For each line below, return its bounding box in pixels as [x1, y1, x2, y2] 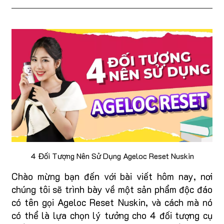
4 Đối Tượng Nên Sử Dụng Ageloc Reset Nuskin [30, 150, 194, 161]
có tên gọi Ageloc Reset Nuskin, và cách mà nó [11, 196, 212, 209]
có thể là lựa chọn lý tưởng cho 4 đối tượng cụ [11, 209, 212, 222]
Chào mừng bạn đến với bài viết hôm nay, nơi [11, 170, 212, 183]
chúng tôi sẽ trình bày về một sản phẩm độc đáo [11, 183, 212, 196]
